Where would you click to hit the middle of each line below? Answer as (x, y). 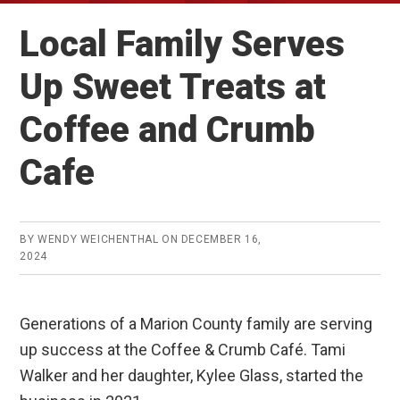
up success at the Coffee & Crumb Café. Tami (183, 350)
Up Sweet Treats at (173, 87)
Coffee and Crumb (168, 130)
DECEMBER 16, (221, 240)
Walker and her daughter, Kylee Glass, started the (192, 376)
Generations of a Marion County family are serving (196, 324)
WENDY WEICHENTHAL (98, 240)
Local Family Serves (183, 45)
